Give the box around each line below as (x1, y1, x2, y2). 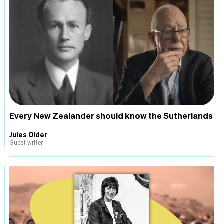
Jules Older (9, 129, 47, 139)
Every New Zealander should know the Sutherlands (9, 109, 213, 121)
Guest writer (9, 138, 43, 146)
